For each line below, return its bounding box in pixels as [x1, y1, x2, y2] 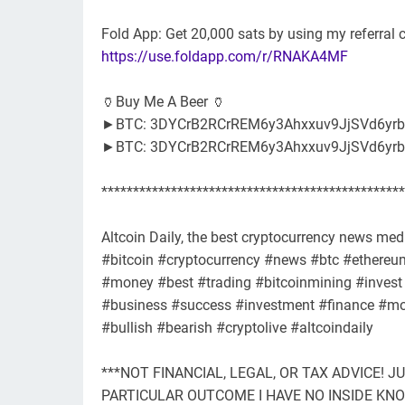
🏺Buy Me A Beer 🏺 [101, 93, 226, 111]
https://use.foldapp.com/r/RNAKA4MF [101, 48, 348, 66]
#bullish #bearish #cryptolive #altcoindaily [101, 319, 373, 337]
